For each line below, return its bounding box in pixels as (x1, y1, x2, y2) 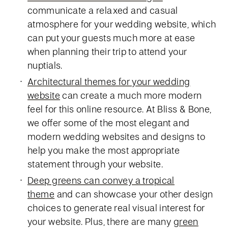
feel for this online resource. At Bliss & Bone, (27, 103, 212, 115)
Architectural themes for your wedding (27, 75, 190, 88)
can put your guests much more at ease (27, 32, 195, 44)
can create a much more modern (60, 89, 202, 101)
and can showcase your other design (54, 188, 213, 200)
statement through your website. (27, 158, 163, 170)
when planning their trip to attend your (27, 45, 187, 58)
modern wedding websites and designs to (27, 130, 205, 142)
